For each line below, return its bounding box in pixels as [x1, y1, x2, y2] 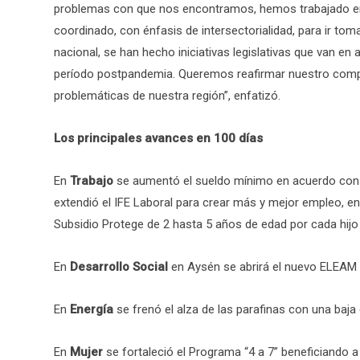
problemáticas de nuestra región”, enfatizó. [54, 88, 280, 103]
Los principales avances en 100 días [54, 130, 263, 145]
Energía [70, 301, 113, 317]
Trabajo [70, 173, 113, 188]
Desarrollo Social [70, 259, 168, 274]
